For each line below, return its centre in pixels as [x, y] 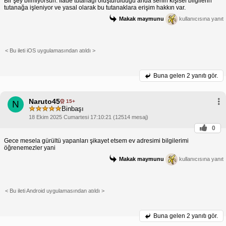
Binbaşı [73, 109]
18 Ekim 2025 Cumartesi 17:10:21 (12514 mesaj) [89, 117]
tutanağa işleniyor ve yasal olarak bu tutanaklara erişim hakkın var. [95, 7]
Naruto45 [44, 101]
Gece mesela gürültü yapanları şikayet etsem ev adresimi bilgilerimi [96, 140]
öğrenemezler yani [30, 148]
